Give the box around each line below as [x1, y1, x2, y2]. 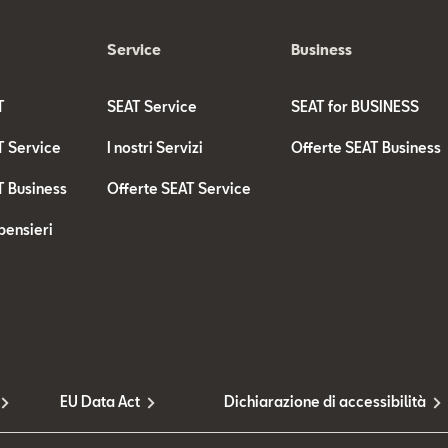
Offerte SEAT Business [290, 139, 441, 157]
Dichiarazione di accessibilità [224, 393, 426, 411]
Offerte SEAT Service [107, 180, 252, 198]
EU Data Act [59, 393, 140, 411]
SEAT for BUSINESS [290, 98, 419, 116]
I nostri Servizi [107, 139, 204, 157]
